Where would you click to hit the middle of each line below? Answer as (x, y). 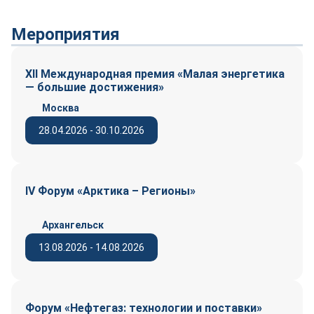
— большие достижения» (95, 87)
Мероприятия (66, 34)
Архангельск (73, 225)
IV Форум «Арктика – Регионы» (112, 191)
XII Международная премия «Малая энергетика (155, 74)
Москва (61, 108)
